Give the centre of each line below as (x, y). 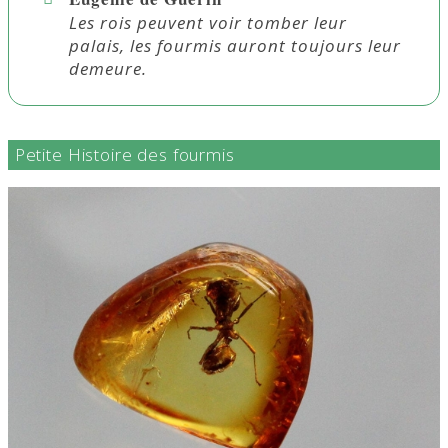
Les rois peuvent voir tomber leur (207, 22)
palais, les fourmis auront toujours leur (234, 45)
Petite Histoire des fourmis (124, 155)
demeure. (107, 68)
